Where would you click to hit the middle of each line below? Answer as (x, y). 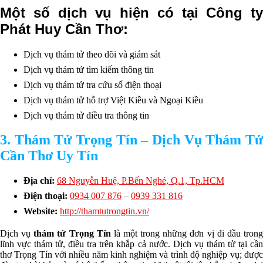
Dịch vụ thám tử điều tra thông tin (86, 115)
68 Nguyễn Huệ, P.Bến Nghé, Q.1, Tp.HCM (141, 181)
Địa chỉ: (40, 181)
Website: (42, 211)
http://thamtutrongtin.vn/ (104, 211)
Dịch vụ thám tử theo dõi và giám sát (92, 54)
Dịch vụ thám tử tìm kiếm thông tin (89, 69)
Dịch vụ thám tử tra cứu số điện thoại (92, 85)
